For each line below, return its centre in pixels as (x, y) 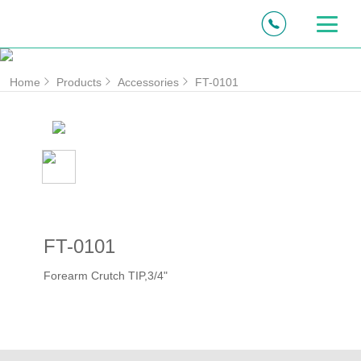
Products (79, 82)
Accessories (148, 82)
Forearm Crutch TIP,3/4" (106, 276)
